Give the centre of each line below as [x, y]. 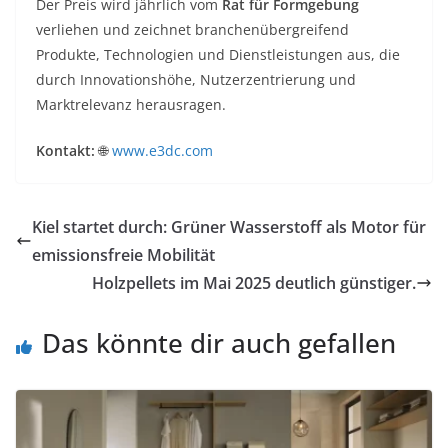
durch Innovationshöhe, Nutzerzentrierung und [196, 80]
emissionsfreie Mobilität [123, 255]
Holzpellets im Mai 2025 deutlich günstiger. [254, 283]
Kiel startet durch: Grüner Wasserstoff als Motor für [229, 227]
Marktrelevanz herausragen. [131, 105]
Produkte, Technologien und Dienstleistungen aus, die [218, 55]
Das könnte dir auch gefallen [219, 343]
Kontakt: [65, 151]
